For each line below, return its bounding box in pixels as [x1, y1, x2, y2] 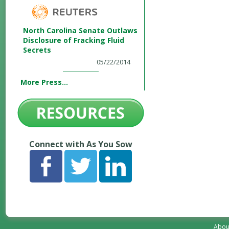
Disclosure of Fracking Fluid [23, 35, 124, 45]
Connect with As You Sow [29, 139, 132, 150]
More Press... [20, 77, 68, 87]
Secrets [23, 45, 51, 55]
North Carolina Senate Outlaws [23, 26, 138, 35]
